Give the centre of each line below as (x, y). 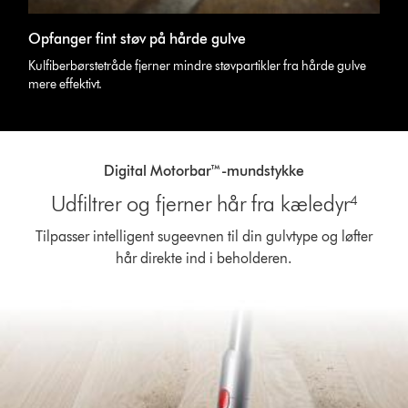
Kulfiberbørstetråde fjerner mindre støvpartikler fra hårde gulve (198, 66)
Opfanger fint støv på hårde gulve (138, 38)
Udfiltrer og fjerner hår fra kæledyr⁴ (204, 203)
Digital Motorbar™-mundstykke (204, 170)
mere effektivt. (66, 84)
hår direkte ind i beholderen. (204, 258)
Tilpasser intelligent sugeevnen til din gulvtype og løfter (204, 236)
